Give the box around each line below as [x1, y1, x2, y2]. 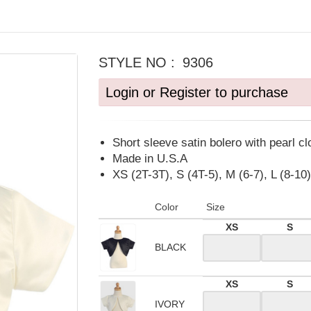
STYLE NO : [98, 55, 179, 70]
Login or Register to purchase [105, 85, 288, 100]
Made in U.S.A [112, 152, 187, 165]
